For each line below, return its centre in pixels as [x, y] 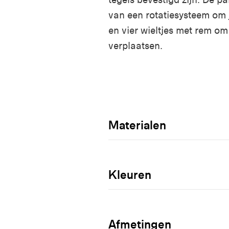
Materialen [137, 125]
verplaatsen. [135, 45]
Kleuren [130, 174]
